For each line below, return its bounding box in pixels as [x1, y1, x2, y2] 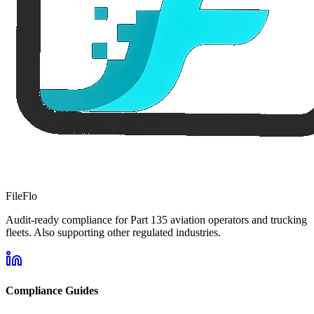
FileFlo [6, 189, 37, 202]
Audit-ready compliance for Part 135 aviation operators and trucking [6, 213, 307, 226]
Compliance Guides [6, 285, 98, 297]
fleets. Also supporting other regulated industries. [6, 226, 221, 238]
